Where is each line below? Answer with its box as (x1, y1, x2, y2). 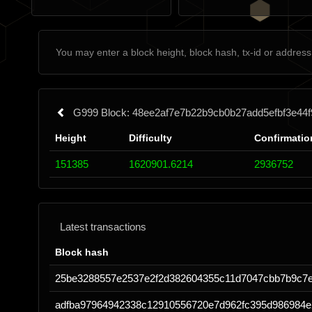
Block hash (55, 247, 109, 258)
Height (55, 132, 86, 143)
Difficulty (129, 132, 172, 143)
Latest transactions (60, 221, 146, 233)
